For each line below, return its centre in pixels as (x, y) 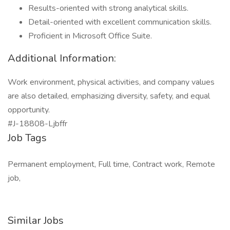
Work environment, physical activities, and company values (111, 82)
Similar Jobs (36, 221)
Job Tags (27, 138)
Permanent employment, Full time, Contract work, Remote (111, 164)
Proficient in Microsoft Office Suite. (90, 36)
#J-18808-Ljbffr (37, 124)
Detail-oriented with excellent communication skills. (120, 22)
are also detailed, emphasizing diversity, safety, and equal (109, 96)
